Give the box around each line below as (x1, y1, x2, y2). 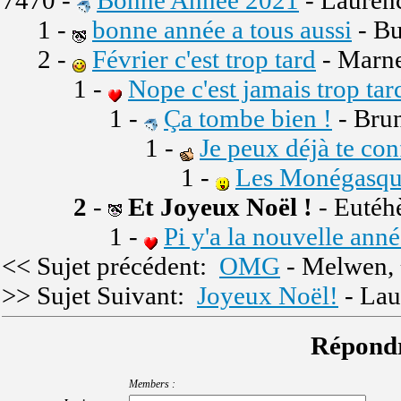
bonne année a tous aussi (92, 15, 352, 44)
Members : (129, 377, 175, 390)
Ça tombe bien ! (164, 104, 332, 132)
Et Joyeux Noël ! (128, 192, 312, 221)
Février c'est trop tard (92, 45, 316, 73)
